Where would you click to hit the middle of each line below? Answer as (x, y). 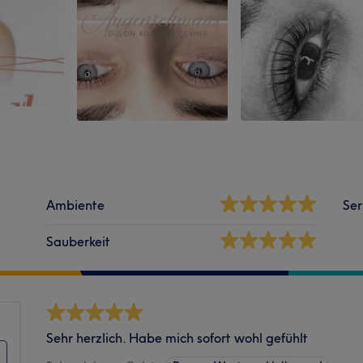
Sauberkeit (79, 241)
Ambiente (76, 205)
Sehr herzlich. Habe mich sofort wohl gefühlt (177, 337)
